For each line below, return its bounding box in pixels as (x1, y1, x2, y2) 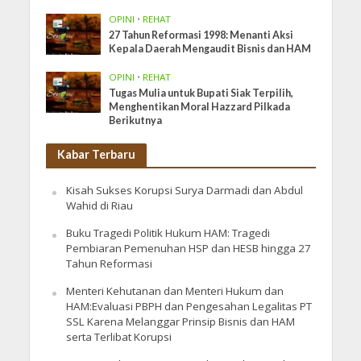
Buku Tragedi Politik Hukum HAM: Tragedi (65, 225, 270, 240)
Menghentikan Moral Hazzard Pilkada (109, 100, 291, 113)
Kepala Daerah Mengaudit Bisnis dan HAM (109, 42, 312, 55)
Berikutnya (109, 114, 163, 127)
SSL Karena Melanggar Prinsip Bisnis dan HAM (65, 313, 295, 329)
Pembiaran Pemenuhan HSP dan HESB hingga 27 (65, 240, 311, 255)
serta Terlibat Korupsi (65, 329, 172, 344)
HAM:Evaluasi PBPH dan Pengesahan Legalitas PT (65, 298, 312, 313)
